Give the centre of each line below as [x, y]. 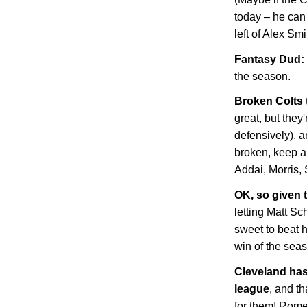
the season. [262, 76]
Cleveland [260, 272]
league [252, 289]
